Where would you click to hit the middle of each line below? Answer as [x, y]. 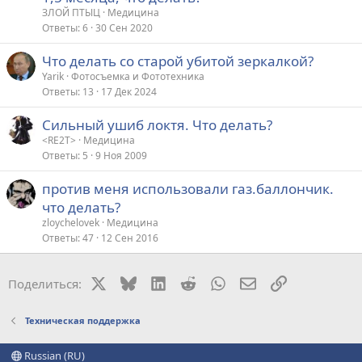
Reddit [213, 282]
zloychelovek [71, 222]
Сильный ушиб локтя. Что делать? [157, 124]
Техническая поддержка [82, 320]
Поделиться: [45, 283]
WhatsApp [254, 282]
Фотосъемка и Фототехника [138, 76]
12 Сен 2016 [130, 238]
